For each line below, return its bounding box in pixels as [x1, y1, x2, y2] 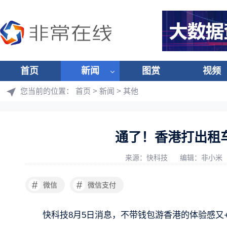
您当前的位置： [20, 87, 75, 95]
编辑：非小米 [180, 154, 224, 162]
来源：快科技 [125, 154, 170, 162]
